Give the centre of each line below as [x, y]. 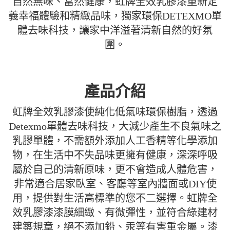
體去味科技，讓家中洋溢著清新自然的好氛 [115, 30]
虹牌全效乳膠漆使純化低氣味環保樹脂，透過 [115, 112]
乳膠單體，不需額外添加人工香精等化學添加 [115, 140]
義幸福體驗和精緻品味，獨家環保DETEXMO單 [115, 16]
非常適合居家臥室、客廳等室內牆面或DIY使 [115, 184]
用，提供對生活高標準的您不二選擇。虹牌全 [115, 198]
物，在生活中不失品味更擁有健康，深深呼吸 [115, 155]
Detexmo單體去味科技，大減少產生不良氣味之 [115, 126]
